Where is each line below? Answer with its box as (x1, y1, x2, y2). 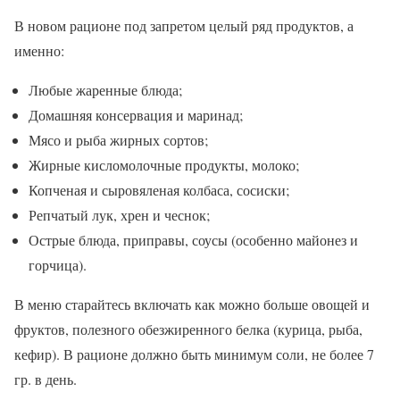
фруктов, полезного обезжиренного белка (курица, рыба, (14, 320, 362, 339)
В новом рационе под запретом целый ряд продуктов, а (14, 16, 354, 36)
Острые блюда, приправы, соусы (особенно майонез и (29, 230, 358, 250)
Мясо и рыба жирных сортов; (29, 130, 208, 150)
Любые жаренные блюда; (29, 80, 182, 100)
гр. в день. (14, 370, 77, 389)
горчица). (29, 255, 87, 275)
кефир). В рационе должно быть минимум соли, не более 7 (14, 345, 374, 364)
